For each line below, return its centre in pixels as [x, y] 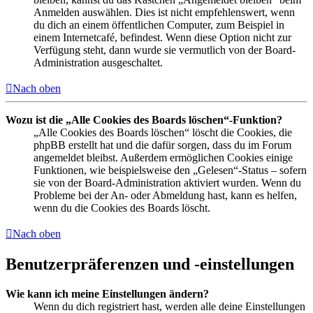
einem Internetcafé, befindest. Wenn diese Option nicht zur [162, 38]
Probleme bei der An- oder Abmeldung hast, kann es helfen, [165, 196]
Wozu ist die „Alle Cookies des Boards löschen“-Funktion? [144, 120]
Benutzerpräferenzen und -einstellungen [150, 264]
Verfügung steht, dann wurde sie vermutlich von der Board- [165, 50]
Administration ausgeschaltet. [98, 63]
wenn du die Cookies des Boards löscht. [122, 208]
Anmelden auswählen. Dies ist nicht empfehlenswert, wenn [164, 13]
